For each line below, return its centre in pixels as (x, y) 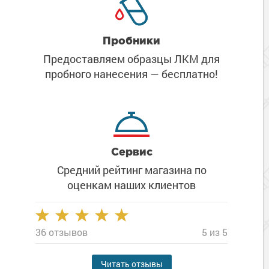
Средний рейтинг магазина (124, 170)
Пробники (131, 41)
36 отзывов (62, 232)
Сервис (131, 152)
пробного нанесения (96, 74)
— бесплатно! (183, 74)
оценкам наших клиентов (131, 185)
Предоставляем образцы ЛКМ (121, 59)
